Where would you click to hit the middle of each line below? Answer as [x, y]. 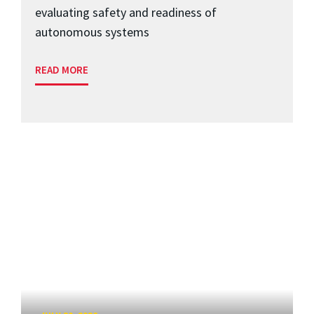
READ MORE [62, 69]
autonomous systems [92, 32]
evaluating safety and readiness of [126, 12]
